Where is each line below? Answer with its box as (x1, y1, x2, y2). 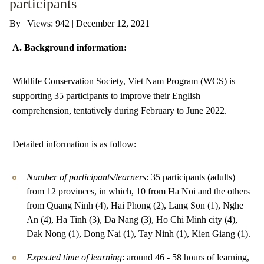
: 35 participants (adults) (146, 172, 235, 182)
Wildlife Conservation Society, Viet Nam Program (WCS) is (12, 76, 235, 86)
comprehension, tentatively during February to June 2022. (12, 105, 227, 115)
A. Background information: (12, 42, 127, 52)
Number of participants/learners (27, 172, 146, 182)
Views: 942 (27, 18, 70, 28)
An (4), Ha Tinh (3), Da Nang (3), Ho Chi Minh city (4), (27, 214, 237, 225)
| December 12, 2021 (70, 18, 150, 28)
